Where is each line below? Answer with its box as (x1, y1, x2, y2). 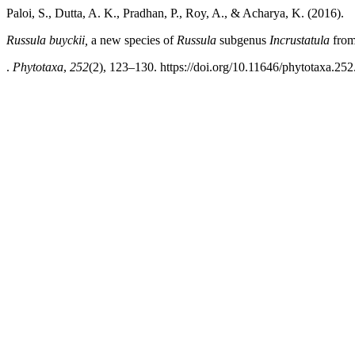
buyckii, (49, 33, 91, 47)
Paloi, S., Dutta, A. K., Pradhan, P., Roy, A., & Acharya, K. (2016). (6, 6, 344, 20)
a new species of (91, 33, 174, 47)
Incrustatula (266, 33, 330, 47)
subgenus (216, 33, 266, 47)
